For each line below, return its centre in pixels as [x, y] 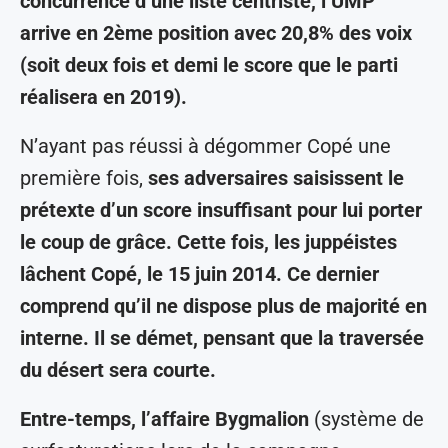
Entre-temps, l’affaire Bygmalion [164, 419]
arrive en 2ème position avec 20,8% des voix [216, 33]
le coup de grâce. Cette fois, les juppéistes [208, 242]
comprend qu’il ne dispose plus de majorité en [223, 306]
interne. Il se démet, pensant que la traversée [222, 338]
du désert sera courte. [118, 370]
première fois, [84, 178]
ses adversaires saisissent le [276, 178]
